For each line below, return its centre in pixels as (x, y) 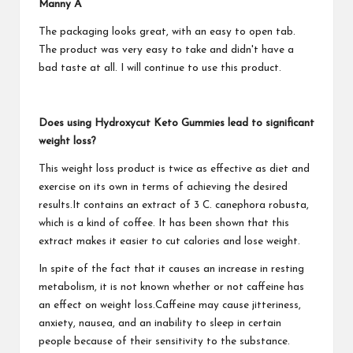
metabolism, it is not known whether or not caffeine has (171, 287)
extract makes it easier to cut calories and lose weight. (169, 241)
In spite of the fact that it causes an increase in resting (171, 269)
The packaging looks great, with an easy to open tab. (167, 32)
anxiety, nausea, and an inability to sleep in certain (160, 323)
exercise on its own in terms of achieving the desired (163, 187)
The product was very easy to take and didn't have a (166, 50)
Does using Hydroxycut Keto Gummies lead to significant (176, 123)
